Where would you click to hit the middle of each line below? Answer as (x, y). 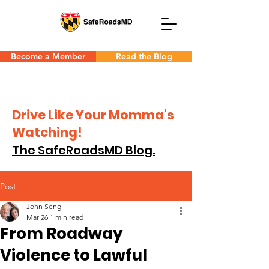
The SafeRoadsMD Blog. (83, 150)
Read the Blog (144, 56)
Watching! (47, 132)
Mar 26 (37, 217)
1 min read (67, 217)
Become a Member (48, 56)
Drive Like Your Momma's (93, 115)
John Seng (44, 206)
